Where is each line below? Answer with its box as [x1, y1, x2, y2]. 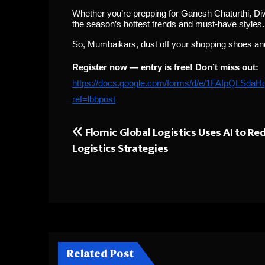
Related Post [67, 246, 134, 261]
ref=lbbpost [72, 95, 115, 105]
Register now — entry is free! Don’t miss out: [72, 63, 258, 73]
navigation [72, 148, 166, 174]
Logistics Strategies [72, 139, 169, 159]
